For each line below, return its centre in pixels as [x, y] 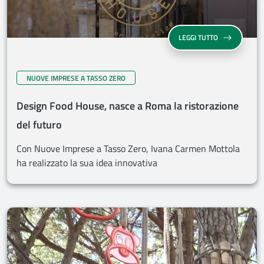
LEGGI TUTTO [198, 37]
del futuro [39, 125]
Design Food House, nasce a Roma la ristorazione [128, 106]
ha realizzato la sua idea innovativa [87, 163]
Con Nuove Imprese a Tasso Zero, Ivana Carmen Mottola [128, 148]
